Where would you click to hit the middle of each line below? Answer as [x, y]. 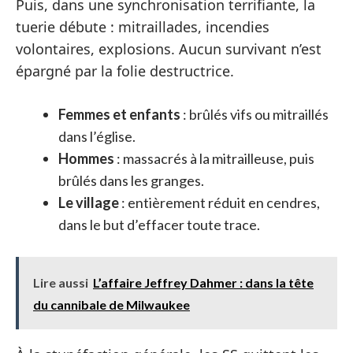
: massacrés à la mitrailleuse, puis [214, 158]
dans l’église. [97, 136]
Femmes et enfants [119, 114]
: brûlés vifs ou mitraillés [255, 114]
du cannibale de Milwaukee [111, 305]
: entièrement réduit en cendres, [219, 203]
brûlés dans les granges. [131, 180]
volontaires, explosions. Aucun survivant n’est [169, 49]
